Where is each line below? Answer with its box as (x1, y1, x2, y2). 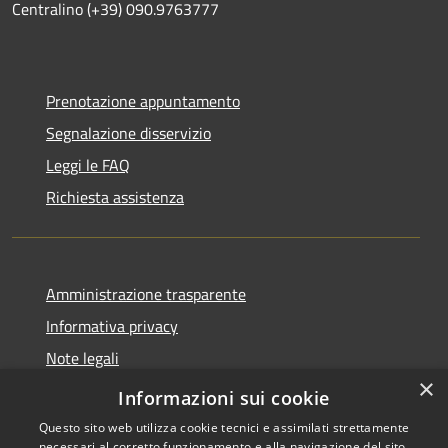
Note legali (46, 345, 119, 370)
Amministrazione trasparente (46, 281, 246, 306)
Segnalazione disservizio (46, 120, 211, 145)
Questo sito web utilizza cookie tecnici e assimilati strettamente (38, 419, 410, 436)
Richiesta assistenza (46, 184, 184, 209)
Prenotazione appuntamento (46, 88, 240, 113)
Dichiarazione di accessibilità (46, 377, 240, 402)
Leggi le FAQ (46, 152, 130, 177)
